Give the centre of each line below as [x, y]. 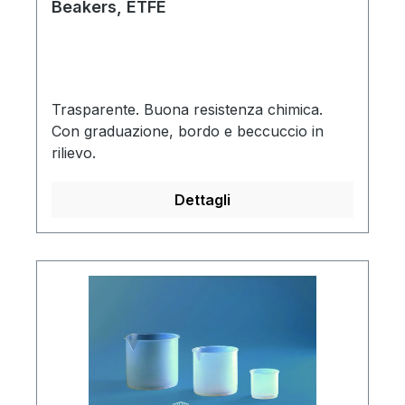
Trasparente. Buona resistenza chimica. [187, 110]
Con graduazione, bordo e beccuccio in [188, 132]
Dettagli [202, 200]
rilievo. [74, 153]
